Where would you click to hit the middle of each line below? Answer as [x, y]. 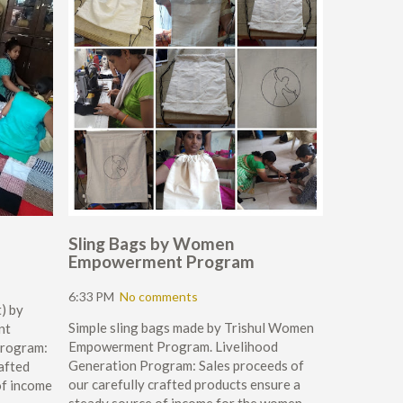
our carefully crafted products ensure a [184, 385]
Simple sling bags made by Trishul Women [191, 328]
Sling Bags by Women [151, 244]
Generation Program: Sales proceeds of [186, 366]
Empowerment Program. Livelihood [173, 347]
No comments [159, 297]
